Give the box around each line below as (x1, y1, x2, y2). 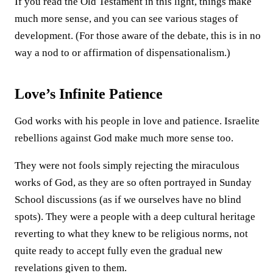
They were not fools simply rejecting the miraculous (15, 159, 239, 171)
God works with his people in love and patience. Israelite (15, 115, 260, 127)
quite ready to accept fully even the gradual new (15, 244, 222, 257)
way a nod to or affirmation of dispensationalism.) (15, 46, 230, 58)
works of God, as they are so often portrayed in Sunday (15, 176, 252, 188)
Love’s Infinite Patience (15, 85, 163, 102)
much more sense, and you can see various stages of (15, 12, 238, 24)
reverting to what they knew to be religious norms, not (15, 227, 248, 239)
